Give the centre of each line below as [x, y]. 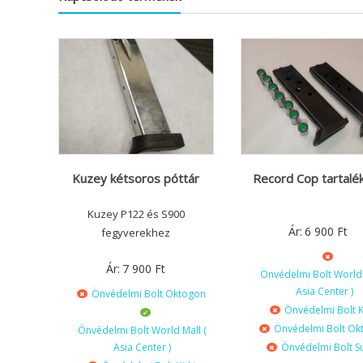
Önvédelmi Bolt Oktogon [148, 294]
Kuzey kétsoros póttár [136, 179]
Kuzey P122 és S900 [136, 214]
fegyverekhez [136, 233]
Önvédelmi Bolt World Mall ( [142, 331]
